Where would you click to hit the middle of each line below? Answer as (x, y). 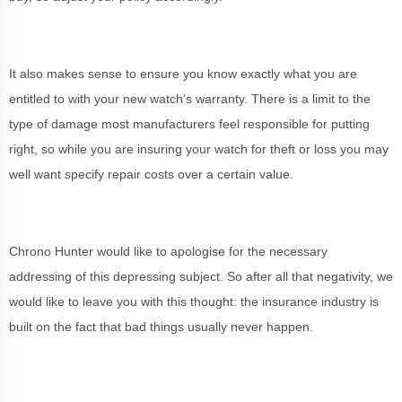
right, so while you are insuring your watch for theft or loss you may (199, 149)
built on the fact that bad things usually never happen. (161, 327)
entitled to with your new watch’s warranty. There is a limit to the (190, 99)
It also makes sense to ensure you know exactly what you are (183, 74)
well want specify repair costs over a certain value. (151, 174)
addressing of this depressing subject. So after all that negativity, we (201, 276)
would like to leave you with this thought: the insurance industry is (194, 301)
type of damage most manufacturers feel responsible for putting (189, 124)
